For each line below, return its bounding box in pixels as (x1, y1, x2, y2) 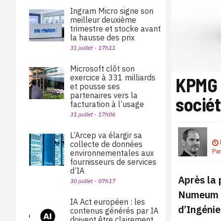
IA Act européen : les (70, 197, 145, 207)
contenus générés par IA (70, 206, 158, 216)
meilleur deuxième (70, 15, 136, 25)
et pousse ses (70, 81, 120, 91)
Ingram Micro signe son (70, 6, 153, 16)
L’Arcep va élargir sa (70, 130, 142, 140)
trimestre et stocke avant (70, 24, 161, 34)
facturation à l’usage (70, 99, 144, 109)
